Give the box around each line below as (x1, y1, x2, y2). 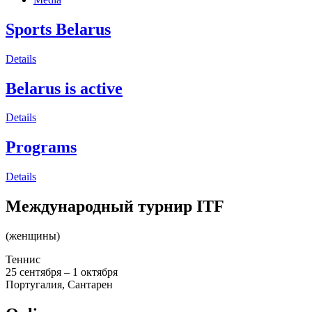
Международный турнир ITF (6, 197, 224, 216)
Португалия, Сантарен (6, 279, 113, 291)
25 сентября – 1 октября (6, 266, 118, 279)
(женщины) (6, 230, 60, 242)
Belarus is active (6, 79, 123, 97)
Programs (6, 138, 77, 157)
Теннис (6, 253, 40, 266)
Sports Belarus (6, 19, 111, 38)
